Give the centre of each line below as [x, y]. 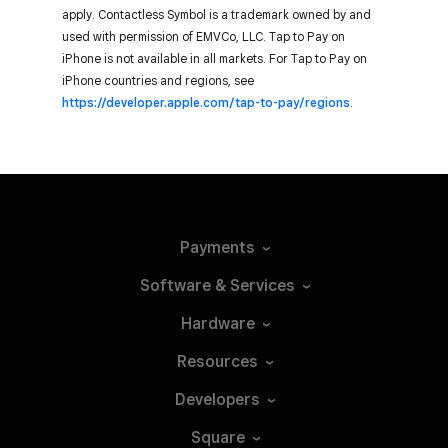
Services [262, 285]
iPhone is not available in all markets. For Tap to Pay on [214, 58]
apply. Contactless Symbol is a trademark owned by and [216, 14]
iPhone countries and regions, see [158, 80]
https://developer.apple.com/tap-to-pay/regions [206, 102]
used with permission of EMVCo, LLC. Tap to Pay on [203, 36]
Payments [217, 247]
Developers [217, 399]
